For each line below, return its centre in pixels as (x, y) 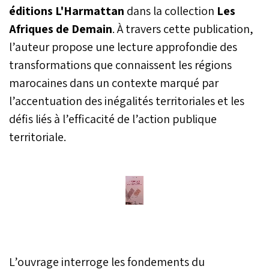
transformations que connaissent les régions (120, 65)
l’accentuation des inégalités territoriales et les (127, 101)
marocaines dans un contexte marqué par (114, 83)
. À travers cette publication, (183, 29)
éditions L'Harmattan (67, 11)
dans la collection (171, 11)
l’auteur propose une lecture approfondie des (123, 47)
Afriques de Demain (61, 29)
